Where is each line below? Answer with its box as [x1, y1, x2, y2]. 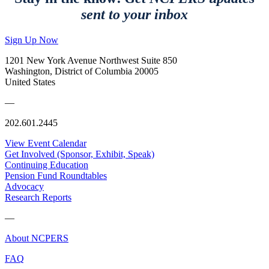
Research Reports [5, 192, 71, 203]
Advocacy [5, 181, 44, 192]
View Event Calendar [5, 138, 86, 149]
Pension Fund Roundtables [5, 171, 107, 181]
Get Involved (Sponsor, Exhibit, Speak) [5, 149, 154, 160]
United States [5, 77, 55, 88]
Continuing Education [5, 160, 88, 171]
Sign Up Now [5, 35, 58, 46]
